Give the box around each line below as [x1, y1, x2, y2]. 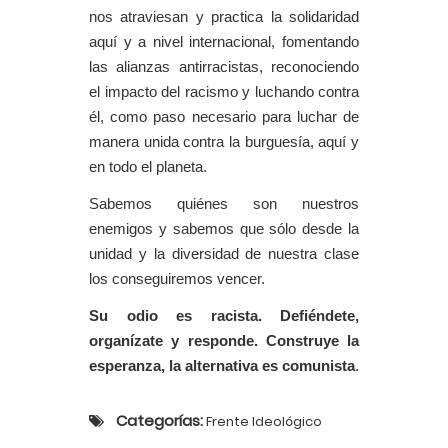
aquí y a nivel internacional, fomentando [89, 34, 359, 50]
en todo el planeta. [89, 159, 207, 175]
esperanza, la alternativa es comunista [89, 358, 355, 374]
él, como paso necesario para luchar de [89, 109, 359, 125]
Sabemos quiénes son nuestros [89, 196, 359, 212]
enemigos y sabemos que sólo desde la [89, 221, 359, 237]
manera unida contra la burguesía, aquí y [89, 134, 359, 150]
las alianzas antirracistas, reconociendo [89, 59, 359, 75]
